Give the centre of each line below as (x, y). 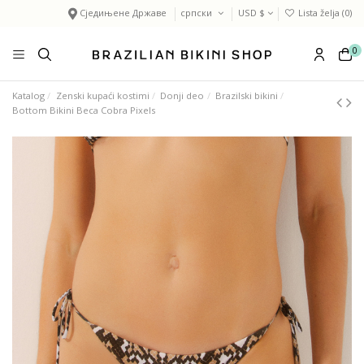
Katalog (28, 95)
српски (198, 13)
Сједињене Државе (123, 13)
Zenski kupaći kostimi (102, 95)
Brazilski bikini (246, 95)
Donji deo (182, 95)
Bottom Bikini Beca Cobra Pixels (84, 110)
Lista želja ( (320, 13)
